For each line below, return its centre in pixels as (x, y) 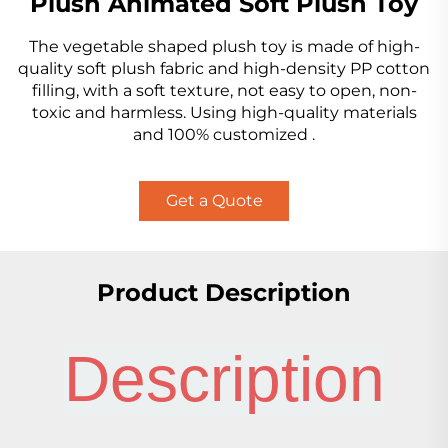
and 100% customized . (224, 135)
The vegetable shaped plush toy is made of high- (224, 47)
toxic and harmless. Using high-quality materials (224, 113)
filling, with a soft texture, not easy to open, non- (224, 91)
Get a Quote (214, 201)
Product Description (224, 293)
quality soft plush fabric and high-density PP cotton (224, 69)
